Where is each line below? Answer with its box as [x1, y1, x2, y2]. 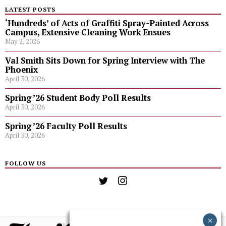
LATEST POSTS [5, 6, 55, 13]
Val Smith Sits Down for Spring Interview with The [5, 55, 205, 66]
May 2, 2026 [5, 37, 40, 46]
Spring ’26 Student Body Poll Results [5, 92, 151, 103]
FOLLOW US [5, 159, 46, 167]
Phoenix [5, 64, 40, 75]
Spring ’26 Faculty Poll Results [5, 121, 127, 132]
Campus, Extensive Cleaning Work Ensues [5, 27, 171, 38]
